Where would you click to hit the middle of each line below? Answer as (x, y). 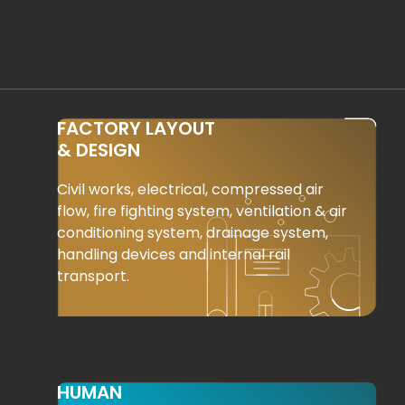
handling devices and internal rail (174, 255)
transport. (94, 277)
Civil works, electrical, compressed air (191, 190)
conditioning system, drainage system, (193, 233)
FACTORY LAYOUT (137, 129)
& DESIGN (99, 151)
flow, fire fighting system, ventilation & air (202, 212)
